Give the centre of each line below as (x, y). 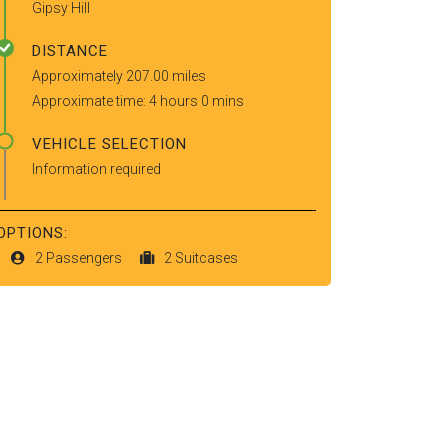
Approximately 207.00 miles (119, 76)
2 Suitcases (201, 258)
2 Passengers (80, 258)
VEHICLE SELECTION (109, 144)
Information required (96, 169)
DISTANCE (70, 51)
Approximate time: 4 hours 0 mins (138, 101)
